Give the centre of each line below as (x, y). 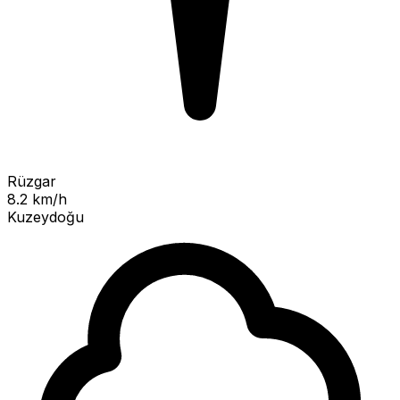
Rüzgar (32, 181)
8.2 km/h (37, 199)
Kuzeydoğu (46, 217)
